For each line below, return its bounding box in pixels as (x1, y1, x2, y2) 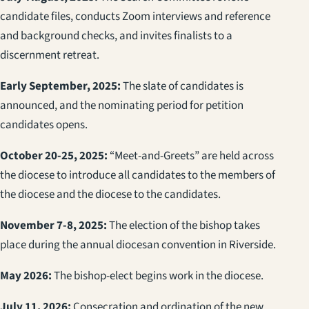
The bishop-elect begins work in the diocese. (54, 267, 263, 284)
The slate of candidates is (123, 77, 243, 94)
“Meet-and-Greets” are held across (108, 147, 274, 164)
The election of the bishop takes (107, 217, 260, 234)
